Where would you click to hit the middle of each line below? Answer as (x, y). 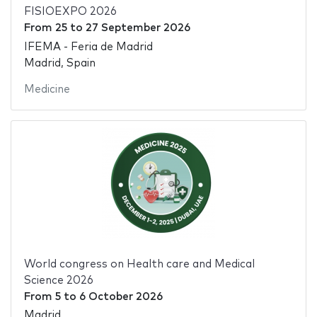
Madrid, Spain (59, 63)
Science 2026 (58, 280)
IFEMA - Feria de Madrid (88, 47)
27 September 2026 (138, 28)
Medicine (47, 89)
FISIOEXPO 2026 (70, 12)
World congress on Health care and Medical (139, 264)
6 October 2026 (121, 296)
